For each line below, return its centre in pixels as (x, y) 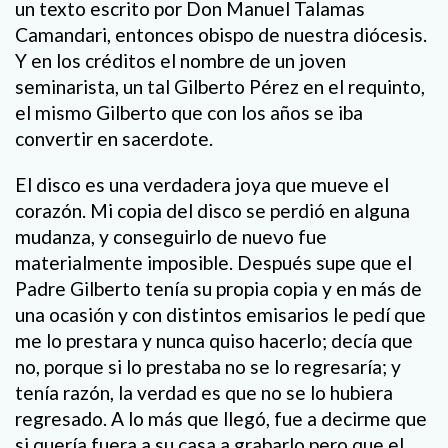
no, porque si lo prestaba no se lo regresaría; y (208, 366)
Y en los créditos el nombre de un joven (180, 61)
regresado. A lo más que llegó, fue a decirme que (221, 418)
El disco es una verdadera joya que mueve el (202, 184)
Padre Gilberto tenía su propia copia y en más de (218, 288)
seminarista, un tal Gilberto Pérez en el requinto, (220, 87)
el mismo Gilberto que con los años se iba (189, 113)
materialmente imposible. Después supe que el (213, 262)
